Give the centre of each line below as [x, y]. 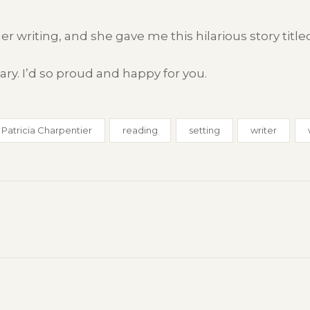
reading [140, 130]
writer [264, 130]
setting [204, 130]
